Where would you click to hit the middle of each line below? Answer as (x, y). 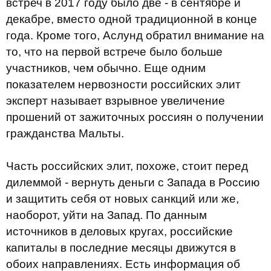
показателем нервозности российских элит (123, 84)
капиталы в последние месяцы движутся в (121, 248)
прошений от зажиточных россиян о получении (135, 117)
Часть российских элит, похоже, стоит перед (127, 166)
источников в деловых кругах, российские (119, 231)
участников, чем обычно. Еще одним (106, 68)
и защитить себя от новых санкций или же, (122, 199)
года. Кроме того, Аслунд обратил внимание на (135, 35)
